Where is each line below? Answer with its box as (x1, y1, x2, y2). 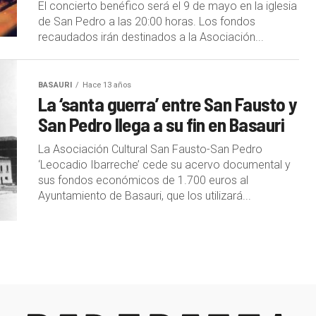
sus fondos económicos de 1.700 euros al (38, 173, 248, 187)
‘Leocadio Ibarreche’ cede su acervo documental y (38, 157, 291, 171)
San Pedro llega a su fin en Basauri (38, 112, 284, 135)
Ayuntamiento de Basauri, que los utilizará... (38, 188, 251, 202)
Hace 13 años (83, 80, 131, 90)
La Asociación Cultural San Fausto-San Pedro (38, 142, 262, 156)
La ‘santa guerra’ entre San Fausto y (38, 92, 298, 115)
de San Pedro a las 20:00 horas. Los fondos (38, 14, 255, 28)
